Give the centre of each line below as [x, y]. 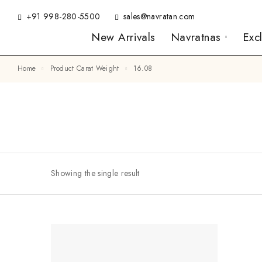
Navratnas [196, 37]
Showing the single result [95, 173]
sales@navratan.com [159, 16]
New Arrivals [123, 37]
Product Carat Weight [86, 68]
